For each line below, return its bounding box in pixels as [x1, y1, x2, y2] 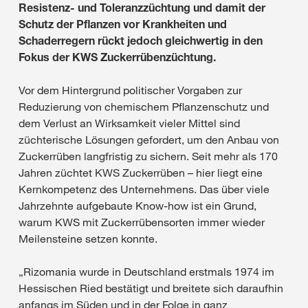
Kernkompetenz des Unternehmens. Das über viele [19, 181, 269, 196]
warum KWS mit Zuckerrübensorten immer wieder [19, 214, 265, 229]
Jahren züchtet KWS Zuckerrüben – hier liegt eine [19, 165, 263, 179]
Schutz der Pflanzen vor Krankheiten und [19, 16, 227, 31]
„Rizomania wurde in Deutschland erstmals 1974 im [19, 264, 274, 278]
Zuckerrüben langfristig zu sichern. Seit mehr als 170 [19, 148, 278, 163]
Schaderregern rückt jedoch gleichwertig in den [19, 33, 263, 47]
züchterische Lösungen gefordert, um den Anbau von [19, 132, 279, 146]
